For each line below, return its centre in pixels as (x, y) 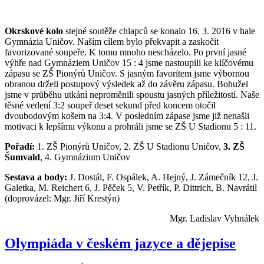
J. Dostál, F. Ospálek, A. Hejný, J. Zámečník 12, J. (163, 177)
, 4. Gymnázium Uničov (85, 157)
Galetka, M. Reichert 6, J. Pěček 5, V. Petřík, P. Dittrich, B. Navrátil (131, 188)
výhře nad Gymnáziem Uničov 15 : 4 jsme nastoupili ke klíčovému (129, 63)
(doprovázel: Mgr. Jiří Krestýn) (62, 199)
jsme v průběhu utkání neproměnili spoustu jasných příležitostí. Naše (132, 95)
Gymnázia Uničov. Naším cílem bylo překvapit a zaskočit (112, 42)
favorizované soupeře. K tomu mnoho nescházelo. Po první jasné (126, 52)
